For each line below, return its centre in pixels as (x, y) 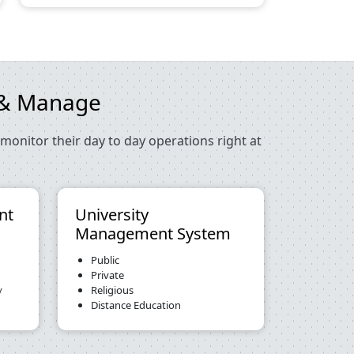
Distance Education (136, 305)
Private (107, 275)
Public (105, 260)
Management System (153, 233)
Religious (112, 290)
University (112, 215)
